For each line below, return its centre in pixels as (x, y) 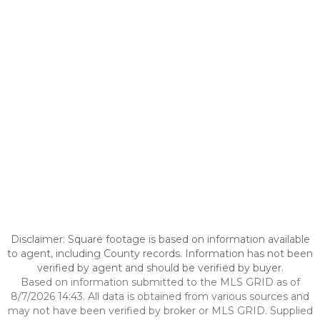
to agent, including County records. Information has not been (160, 254)
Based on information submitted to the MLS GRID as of (160, 282)
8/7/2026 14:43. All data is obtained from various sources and (160, 296)
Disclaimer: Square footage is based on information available (160, 239)
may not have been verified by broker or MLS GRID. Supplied (160, 311)
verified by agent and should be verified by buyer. (160, 268)
